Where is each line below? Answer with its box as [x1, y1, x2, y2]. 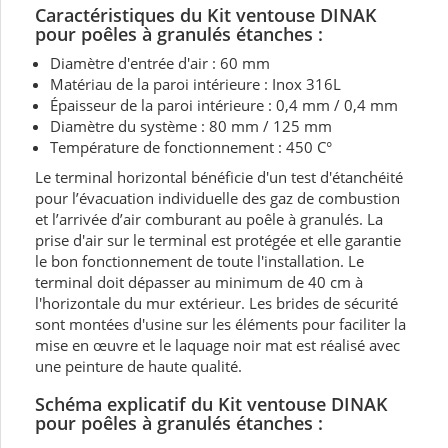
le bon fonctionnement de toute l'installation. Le [35, 250, 364, 271]
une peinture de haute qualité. [35, 355, 242, 376]
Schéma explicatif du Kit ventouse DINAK [35, 391, 388, 416]
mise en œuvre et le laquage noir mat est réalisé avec [35, 334, 400, 355]
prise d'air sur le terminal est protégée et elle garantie [35, 229, 401, 250]
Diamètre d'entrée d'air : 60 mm [50, 52, 270, 73]
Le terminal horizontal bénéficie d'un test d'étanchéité [35, 166, 403, 187]
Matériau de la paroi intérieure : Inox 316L [50, 73, 341, 94]
